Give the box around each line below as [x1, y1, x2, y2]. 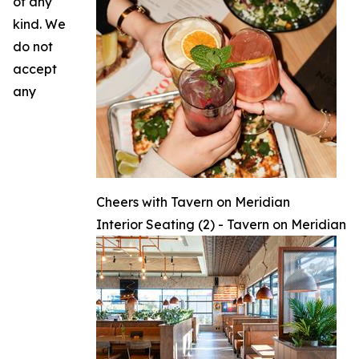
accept [13, 60, 57, 77]
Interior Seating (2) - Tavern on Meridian [96, 216, 346, 232]
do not [13, 38, 53, 54]
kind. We [13, 15, 66, 32]
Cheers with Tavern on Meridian [96, 193, 290, 210]
